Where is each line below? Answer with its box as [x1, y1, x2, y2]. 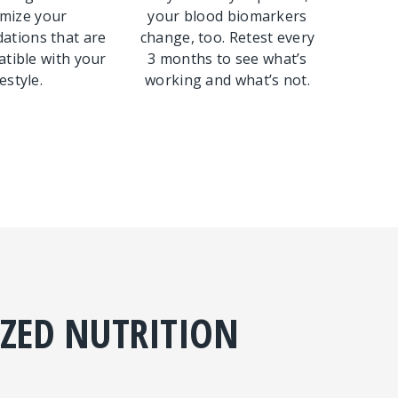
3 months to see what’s [147, 49, 307, 68]
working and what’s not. [145, 70, 310, 90]
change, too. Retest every [139, 28, 315, 47]
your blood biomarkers [147, 6, 307, 26]
